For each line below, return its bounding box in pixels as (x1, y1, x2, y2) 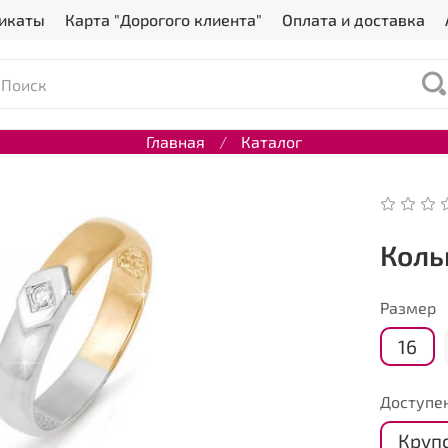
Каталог (241, 131, 302, 151)
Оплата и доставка (281, 10, 425, 29)
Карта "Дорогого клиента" (64, 10, 262, 29)
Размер (380, 298, 437, 318)
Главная (146, 131, 205, 151)
